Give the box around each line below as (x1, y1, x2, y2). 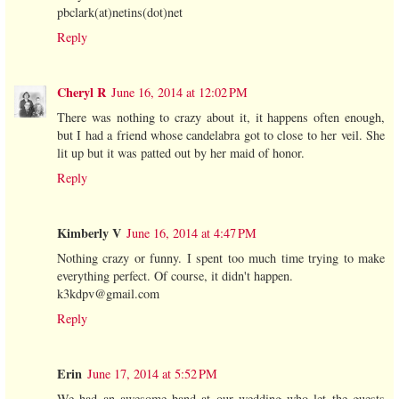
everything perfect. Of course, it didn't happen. (57, 266, 293, 284)
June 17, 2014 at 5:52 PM (87, 364, 217, 382)
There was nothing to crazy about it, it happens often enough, (57, 108, 385, 126)
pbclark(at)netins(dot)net (57, 3, 183, 20)
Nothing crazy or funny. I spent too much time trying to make (57, 248, 385, 266)
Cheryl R (57, 82, 106, 102)
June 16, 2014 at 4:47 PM (126, 224, 256, 241)
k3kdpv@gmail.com (57, 284, 159, 302)
